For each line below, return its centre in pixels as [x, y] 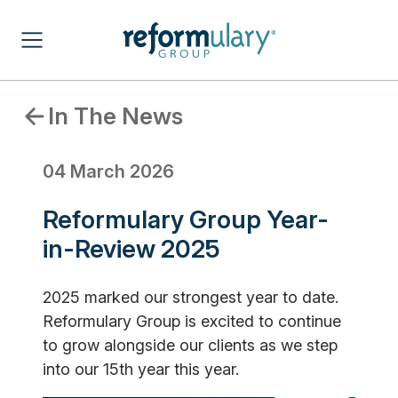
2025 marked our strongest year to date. [191, 297]
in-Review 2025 [131, 249]
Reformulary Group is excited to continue [192, 321]
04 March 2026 [108, 171]
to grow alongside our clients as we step [190, 345]
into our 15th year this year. [141, 369]
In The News [115, 116]
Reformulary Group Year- [186, 219]
